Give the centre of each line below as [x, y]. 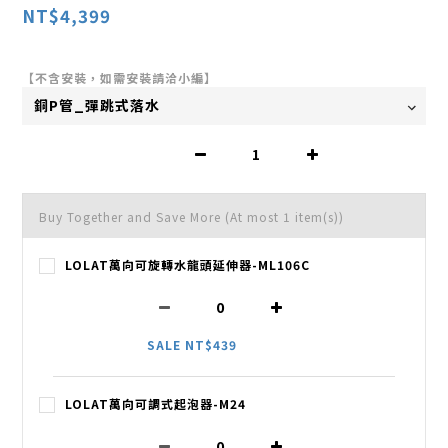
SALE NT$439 [192, 344]
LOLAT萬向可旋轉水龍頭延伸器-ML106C [187, 264]
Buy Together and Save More [132, 216]
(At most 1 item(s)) [284, 216]
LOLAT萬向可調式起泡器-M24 [155, 403]
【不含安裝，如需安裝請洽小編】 [119, 77]
